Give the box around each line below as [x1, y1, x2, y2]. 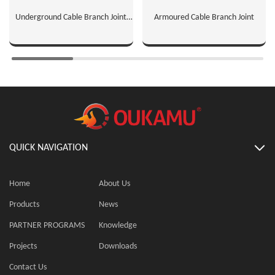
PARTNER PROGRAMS [9, 220, 85, 230]
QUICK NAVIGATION [9, 142, 88, 153]
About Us [99, 179, 131, 188]
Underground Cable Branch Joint [15, 12, 127, 22]
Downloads [99, 241, 137, 251]
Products [9, 199, 39, 209]
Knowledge [99, 220, 137, 230]
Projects [9, 241, 37, 251]
